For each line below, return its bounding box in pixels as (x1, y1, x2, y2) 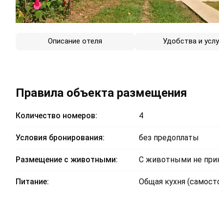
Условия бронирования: (16, 133, 105, 143)
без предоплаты (139, 133, 199, 143)
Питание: (16, 177, 49, 187)
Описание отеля (48, 37, 103, 46)
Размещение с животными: (16, 155, 118, 165)
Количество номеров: (16, 111, 97, 121)
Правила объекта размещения (16, 86, 187, 100)
